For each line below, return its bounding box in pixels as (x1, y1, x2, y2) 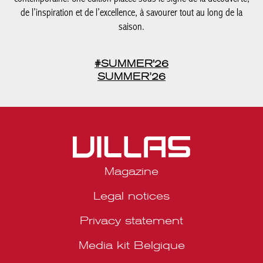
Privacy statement (75, 140, 179, 153)
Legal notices (89, 116, 166, 129)
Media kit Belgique (74, 165, 180, 178)
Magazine (100, 91, 154, 104)
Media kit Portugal (75, 190, 179, 203)
